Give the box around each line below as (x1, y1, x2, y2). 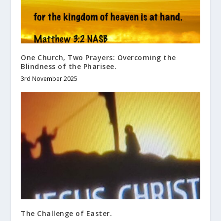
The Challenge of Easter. (21, 209, 112, 219)
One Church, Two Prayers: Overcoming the (21, 53, 176, 63)
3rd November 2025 (21, 74, 78, 83)
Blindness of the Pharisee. (21, 62, 117, 72)
